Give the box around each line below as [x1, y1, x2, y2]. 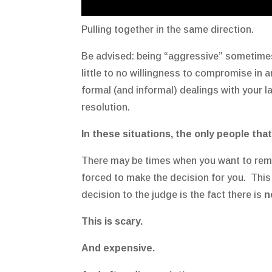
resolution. [81, 101, 131, 112]
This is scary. [81, 216, 143, 226]
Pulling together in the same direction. [81, 24, 254, 35]
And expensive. [81, 242, 155, 253]
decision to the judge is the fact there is [81, 189, 265, 200]
